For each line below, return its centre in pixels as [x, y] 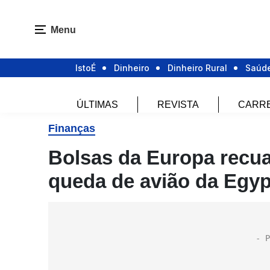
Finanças [72, 128]
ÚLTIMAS [97, 105]
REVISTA [178, 105]
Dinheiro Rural [197, 68]
